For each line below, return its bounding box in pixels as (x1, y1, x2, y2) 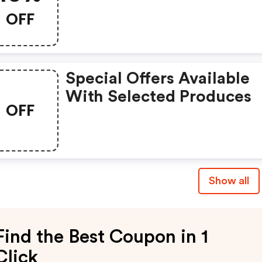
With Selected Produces (65, 88, 252, 105)
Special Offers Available (65, 70, 250, 87)
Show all (208, 175, 249, 186)
